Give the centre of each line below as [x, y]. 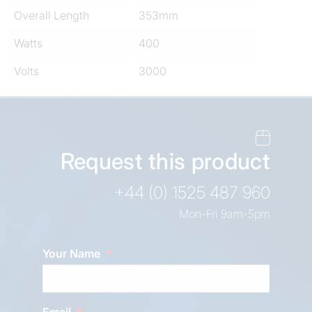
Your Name [73, 253]
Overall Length [52, 15]
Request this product [165, 161]
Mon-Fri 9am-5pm [225, 213]
